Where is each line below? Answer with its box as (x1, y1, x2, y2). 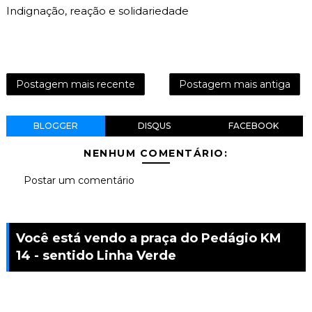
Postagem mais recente (15, 77, 135, 91)
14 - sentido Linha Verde (15, 247, 176, 263)
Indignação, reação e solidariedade (6, 3, 189, 17)
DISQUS (138, 120, 171, 131)
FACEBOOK (228, 120, 279, 131)
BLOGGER (33, 120, 78, 131)
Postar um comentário (23, 173, 134, 187)
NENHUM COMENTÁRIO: (84, 146, 228, 159)
